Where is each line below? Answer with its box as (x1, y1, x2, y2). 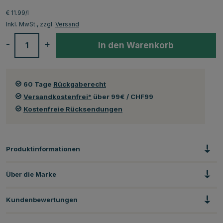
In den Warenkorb (98, 40, 174, 50)
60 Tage (23, 80, 53, 88)
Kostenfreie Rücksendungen (23, 105, 122, 113)
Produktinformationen (6, 144, 80, 153)
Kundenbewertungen (6, 195, 78, 204)
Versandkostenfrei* (23, 92, 92, 101)
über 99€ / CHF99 (92, 92, 153, 101)
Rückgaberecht (53, 80, 106, 88)
